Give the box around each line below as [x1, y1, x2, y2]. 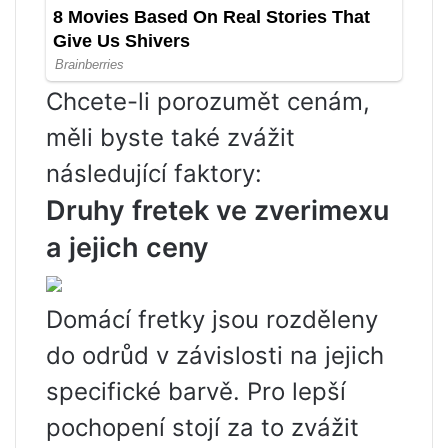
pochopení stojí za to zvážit [46, 413, 359, 443]
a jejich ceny [46, 231, 209, 265]
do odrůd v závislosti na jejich [46, 341, 384, 371]
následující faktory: [46, 159, 262, 189]
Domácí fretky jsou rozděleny [46, 305, 378, 335]
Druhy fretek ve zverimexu [46, 194, 389, 228]
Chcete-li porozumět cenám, [46, 87, 370, 117]
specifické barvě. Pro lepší [46, 377, 346, 407]
